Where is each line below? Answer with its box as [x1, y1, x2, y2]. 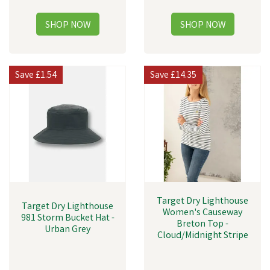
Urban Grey [45, 223, 90, 237]
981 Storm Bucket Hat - [20, 212, 115, 225]
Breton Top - [177, 218, 228, 231]
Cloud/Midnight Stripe [157, 229, 248, 243]
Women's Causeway [163, 206, 242, 220]
